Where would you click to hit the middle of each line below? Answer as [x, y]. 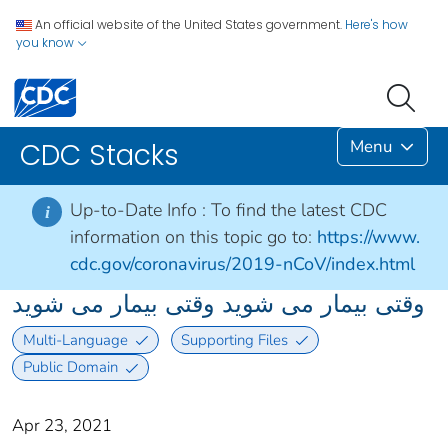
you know [46, 42]
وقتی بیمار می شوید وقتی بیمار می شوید [218, 304]
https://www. [368, 237]
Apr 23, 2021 [62, 426]
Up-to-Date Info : [140, 210]
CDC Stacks [99, 156]
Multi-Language [75, 339]
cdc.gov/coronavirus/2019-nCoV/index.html [242, 264]
